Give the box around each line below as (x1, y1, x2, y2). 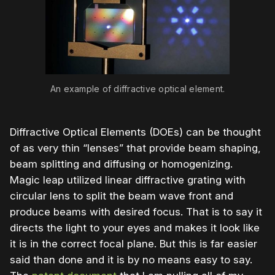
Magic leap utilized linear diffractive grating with (10, 174, 246, 187)
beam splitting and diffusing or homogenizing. (10, 158, 233, 171)
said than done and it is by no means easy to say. (10, 254, 252, 266)
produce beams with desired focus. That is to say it (10, 206, 262, 219)
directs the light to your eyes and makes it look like (10, 222, 260, 234)
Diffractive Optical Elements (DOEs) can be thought (10, 126, 261, 139)
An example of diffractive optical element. (50, 83, 225, 95)
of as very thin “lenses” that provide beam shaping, (10, 142, 261, 155)
